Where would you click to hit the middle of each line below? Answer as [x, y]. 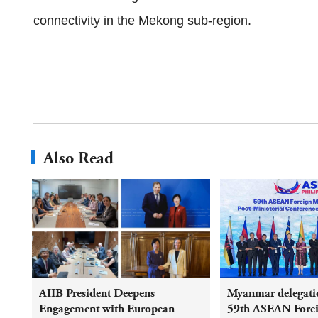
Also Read [78, 158]
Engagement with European [107, 309]
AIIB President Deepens [97, 294]
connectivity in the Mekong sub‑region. [142, 21]
